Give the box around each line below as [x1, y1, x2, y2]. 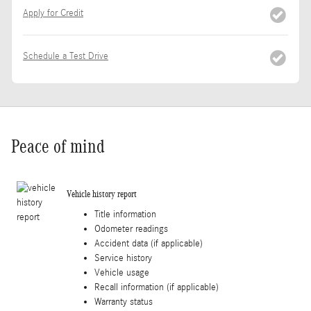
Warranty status [94, 296, 153, 308]
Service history [94, 252, 152, 264]
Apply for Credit [23, 7, 83, 19]
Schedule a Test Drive [23, 50, 108, 62]
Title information [94, 208, 156, 220]
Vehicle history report [67, 189, 137, 200]
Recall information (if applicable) [94, 281, 219, 293]
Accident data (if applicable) [94, 237, 203, 249]
